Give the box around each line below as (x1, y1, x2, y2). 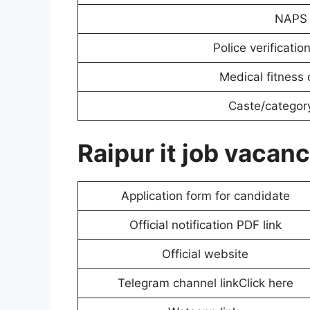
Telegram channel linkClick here (117, 276, 293, 291)
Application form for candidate (120, 189, 290, 203)
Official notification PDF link (129, 218, 282, 232)
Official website (162, 247, 248, 262)
